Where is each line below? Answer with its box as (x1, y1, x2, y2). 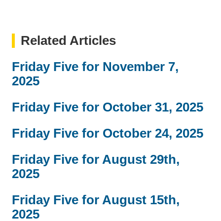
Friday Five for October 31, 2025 (12, 99, 203, 114)
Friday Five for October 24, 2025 (12, 125, 203, 141)
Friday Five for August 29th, (12, 151, 180, 167)
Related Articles (21, 33, 116, 48)
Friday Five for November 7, (12, 59, 179, 74)
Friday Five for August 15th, (12, 192, 180, 207)
